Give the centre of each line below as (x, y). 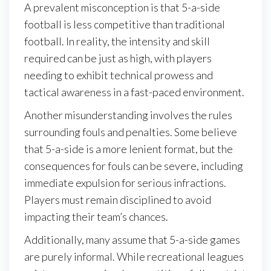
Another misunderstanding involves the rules (128, 115)
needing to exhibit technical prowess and (119, 75)
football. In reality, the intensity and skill (117, 41)
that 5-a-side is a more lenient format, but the (129, 149)
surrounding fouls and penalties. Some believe (131, 132)
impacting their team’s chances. (96, 216)
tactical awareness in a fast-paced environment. (134, 92)
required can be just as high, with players (118, 58)
